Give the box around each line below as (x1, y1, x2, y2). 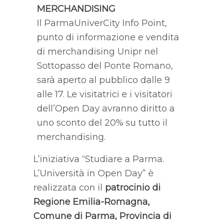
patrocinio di (105, 182, 161, 193)
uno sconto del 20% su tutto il (36, 117, 167, 128)
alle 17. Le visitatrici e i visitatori (36, 88, 172, 100)
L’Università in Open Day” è (33, 167, 154, 179)
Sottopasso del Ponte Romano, (36, 60, 173, 71)
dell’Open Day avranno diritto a (36, 103, 175, 114)
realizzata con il (33, 182, 105, 193)
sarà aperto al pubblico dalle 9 (36, 74, 170, 85)
